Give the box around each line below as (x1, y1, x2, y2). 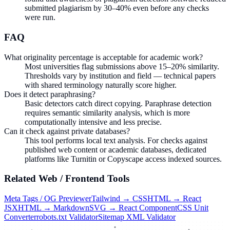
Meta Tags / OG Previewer (4, 194, 91, 203)
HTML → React (147, 194, 201, 203)
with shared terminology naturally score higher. (25, 80, 177, 89)
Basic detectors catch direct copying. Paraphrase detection (25, 99, 212, 108)
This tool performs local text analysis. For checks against (25, 136, 207, 145)
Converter (4, 213, 36, 221)
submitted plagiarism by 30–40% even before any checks (25, 4, 209, 13)
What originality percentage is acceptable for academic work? (4, 52, 203, 62)
